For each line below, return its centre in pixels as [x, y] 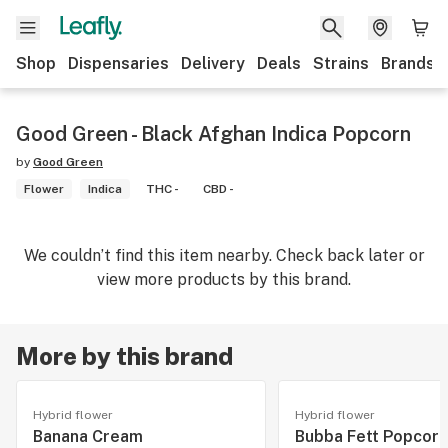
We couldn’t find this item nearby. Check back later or [224, 255]
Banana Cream [88, 436]
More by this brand [124, 356]
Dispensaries [118, 63]
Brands [408, 63]
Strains [341, 63]
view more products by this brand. [224, 279]
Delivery [213, 63]
